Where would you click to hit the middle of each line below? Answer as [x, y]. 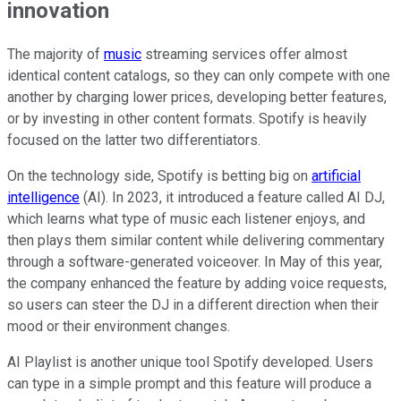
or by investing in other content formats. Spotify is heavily [187, 119]
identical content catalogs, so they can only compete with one [199, 76]
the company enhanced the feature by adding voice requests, [197, 284]
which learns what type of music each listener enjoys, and [186, 219]
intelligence [43, 198]
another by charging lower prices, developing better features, [197, 98]
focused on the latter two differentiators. [134, 141]
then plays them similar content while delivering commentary [196, 241]
